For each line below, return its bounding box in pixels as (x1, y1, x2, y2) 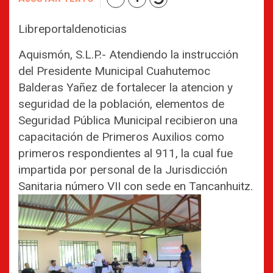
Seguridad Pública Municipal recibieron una (18, 113, 238, 127)
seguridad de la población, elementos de (18, 96, 224, 111)
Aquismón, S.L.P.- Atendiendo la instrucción (18, 47, 238, 62)
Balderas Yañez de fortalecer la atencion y (18, 80, 233, 94)
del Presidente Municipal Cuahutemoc (18, 63, 210, 78)
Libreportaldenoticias (18, 21, 127, 36)
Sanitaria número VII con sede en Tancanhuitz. (18, 179, 253, 193)
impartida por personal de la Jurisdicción (18, 162, 227, 177)
